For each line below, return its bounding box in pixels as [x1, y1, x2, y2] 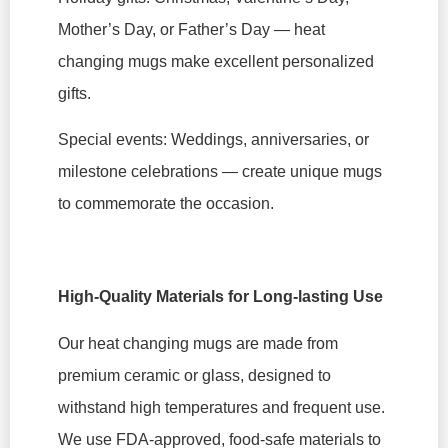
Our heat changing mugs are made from [58, 334, 338, 352]
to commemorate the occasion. [58, 195, 274, 213]
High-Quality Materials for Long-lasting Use [58, 288, 383, 306]
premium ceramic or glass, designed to [58, 366, 331, 384]
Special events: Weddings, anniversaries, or [58, 131, 369, 149]
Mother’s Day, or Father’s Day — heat [58, 21, 325, 39]
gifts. [58, 85, 91, 103]
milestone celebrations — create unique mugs [58, 163, 382, 181]
